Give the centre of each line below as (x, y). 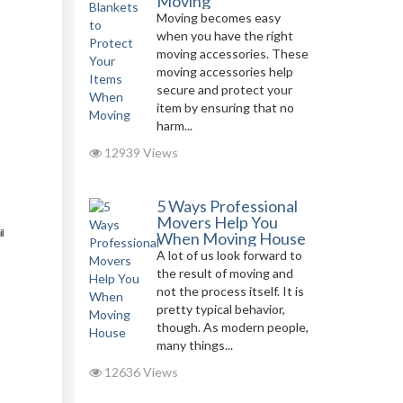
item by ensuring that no (225, 107)
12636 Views (139, 372)
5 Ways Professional (227, 206)
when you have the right (224, 36)
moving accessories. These (232, 54)
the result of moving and (224, 273)
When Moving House (231, 238)
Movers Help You (217, 222)
